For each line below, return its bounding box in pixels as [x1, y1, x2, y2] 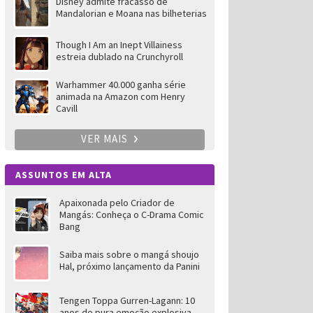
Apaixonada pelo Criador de [59, 196, 175, 209]
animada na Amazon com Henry [55, 90, 185, 103]
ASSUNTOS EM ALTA [15, 168, 112, 181]
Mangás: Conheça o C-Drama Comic [59, 208, 204, 221]
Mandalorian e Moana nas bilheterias [55, 7, 207, 20]
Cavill [55, 102, 78, 115]
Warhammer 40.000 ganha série [55, 78, 186, 91]
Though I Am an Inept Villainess [55, 38, 182, 51]
